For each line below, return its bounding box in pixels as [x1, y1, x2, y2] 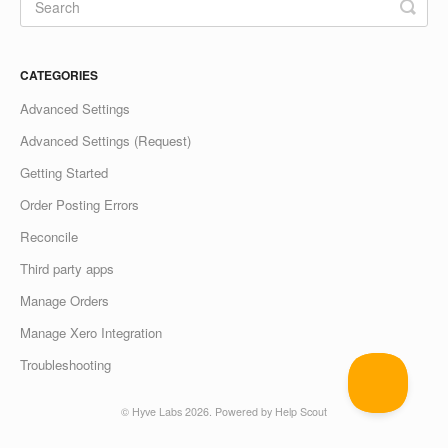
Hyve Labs [132, 403, 182, 419]
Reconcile [20, 226, 78, 246]
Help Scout [275, 403, 327, 419]
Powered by [215, 403, 275, 419]
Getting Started [20, 162, 108, 182]
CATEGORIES [20, 65, 98, 84]
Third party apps [20, 258, 114, 278]
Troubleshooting [20, 354, 111, 374]
